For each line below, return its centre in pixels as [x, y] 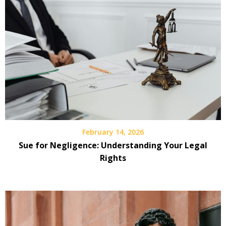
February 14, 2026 [113, 132]
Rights [113, 158]
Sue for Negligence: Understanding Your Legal [113, 146]
